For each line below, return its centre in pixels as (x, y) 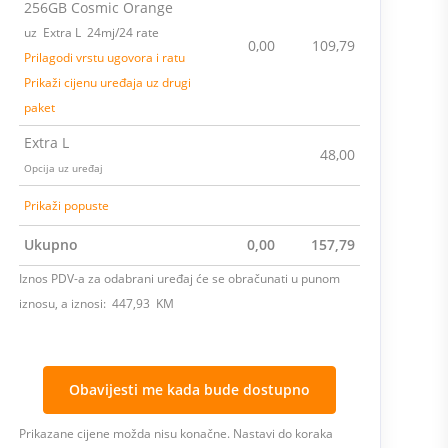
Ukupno (50, 244)
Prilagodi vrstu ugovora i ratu (104, 57)
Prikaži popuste (66, 205)
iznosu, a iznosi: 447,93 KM (96, 303)
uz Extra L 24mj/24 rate (91, 32)
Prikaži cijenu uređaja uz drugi (107, 82)
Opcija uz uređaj (63, 168)
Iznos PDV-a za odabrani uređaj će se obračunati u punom (179, 278)
